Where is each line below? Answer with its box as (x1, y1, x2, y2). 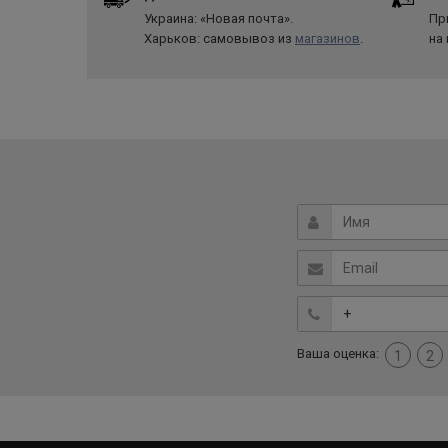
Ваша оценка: (297, 346, 379, 362)
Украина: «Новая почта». (144, 11, 293, 26)
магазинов (295, 31, 360, 46)
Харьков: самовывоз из (144, 31, 295, 46)
